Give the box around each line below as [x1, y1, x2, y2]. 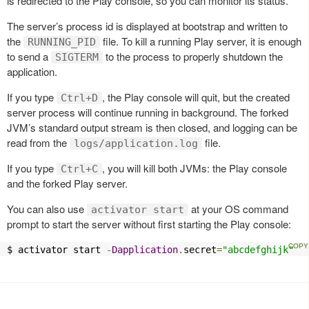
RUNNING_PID [28, 36, 96, 49]
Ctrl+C [61, 163, 98, 176]
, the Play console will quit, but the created [102, 90, 290, 105]
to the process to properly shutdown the [103, 49, 283, 64]
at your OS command [188, 201, 288, 217]
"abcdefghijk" [222, 244, 294, 256]
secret [183, 244, 217, 256]
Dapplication [112, 244, 178, 256]
